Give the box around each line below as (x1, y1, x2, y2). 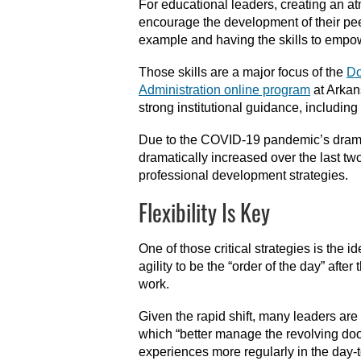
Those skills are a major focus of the (139, 65, 346, 79)
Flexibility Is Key (139, 196, 270, 229)
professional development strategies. (139, 168, 348, 182)
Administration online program (139, 83, 310, 97)
